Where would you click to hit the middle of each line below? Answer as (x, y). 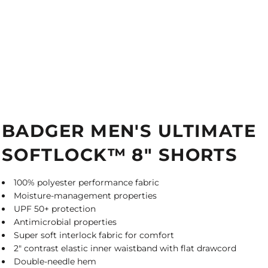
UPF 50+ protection (55, 209)
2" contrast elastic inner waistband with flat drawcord (125, 248)
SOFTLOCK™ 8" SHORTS (120, 155)
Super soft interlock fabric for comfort (94, 235)
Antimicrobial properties (65, 222)
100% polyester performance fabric (86, 182)
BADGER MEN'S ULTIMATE (129, 131)
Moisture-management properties (85, 196)
